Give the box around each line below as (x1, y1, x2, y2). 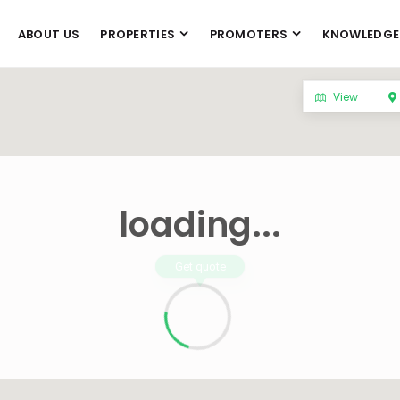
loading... (119, 201, 281, 248)
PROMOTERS (209, 26, 288, 43)
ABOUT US (17, 26, 80, 43)
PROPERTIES (100, 26, 176, 43)
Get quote (174, 260, 226, 274)
